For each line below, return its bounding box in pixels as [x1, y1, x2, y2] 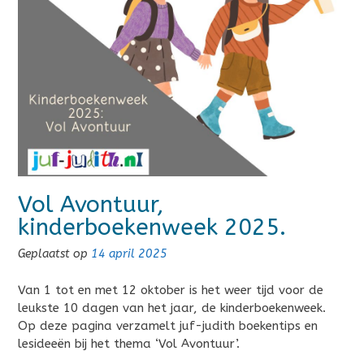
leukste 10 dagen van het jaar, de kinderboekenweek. [18, 300, 326, 315]
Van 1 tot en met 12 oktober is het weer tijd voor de [18, 282, 323, 297]
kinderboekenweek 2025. [18, 214, 286, 241]
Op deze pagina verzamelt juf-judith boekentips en [18, 318, 318, 333]
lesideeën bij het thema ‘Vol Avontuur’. [18, 336, 240, 351]
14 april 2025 [91, 247, 167, 262]
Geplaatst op [18, 247, 91, 262]
